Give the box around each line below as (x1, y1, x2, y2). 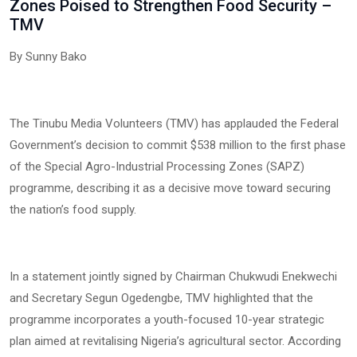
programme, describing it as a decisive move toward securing (10, 180, 331, 195)
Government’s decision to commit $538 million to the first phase (10, 137, 346, 152)
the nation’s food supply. (10, 202, 136, 217)
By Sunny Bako (10, 49, 90, 64)
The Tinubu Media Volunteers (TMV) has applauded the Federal (10, 116, 339, 131)
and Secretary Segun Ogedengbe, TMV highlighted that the (10, 290, 313, 305)
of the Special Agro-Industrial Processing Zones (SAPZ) (10, 159, 304, 174)
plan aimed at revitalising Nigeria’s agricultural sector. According (10, 333, 341, 348)
